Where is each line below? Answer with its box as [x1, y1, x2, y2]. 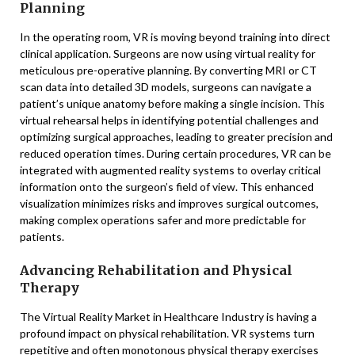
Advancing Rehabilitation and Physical [20, 261, 292, 278]
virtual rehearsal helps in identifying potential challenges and [20, 113, 319, 127]
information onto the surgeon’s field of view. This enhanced [20, 179, 314, 193]
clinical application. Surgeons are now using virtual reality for [20, 46, 315, 60]
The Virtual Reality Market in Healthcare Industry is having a [20, 309, 317, 323]
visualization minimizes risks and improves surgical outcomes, [20, 196, 319, 210]
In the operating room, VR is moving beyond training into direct [20, 29, 330, 44]
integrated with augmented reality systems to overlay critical [20, 162, 321, 177]
